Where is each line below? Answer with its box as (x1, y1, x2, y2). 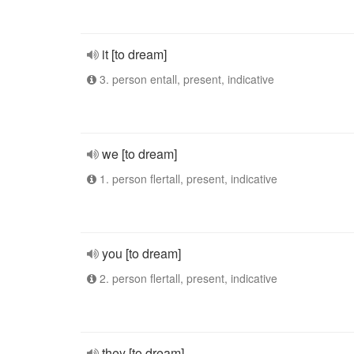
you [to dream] (102, 244, 181, 262)
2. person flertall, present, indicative (96, 270, 277, 286)
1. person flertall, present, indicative (96, 171, 277, 186)
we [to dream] (102, 145, 177, 163)
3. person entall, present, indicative (96, 71, 274, 87)
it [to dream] (102, 45, 167, 63)
